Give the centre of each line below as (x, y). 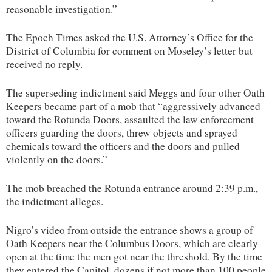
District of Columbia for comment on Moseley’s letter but (129, 50)
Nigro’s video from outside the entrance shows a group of (130, 229)
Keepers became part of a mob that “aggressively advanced (133, 106)
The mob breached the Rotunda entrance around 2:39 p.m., (132, 188)
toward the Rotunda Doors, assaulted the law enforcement (130, 119)
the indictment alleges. (55, 201)
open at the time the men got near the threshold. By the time (134, 256)
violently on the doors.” (57, 159)
